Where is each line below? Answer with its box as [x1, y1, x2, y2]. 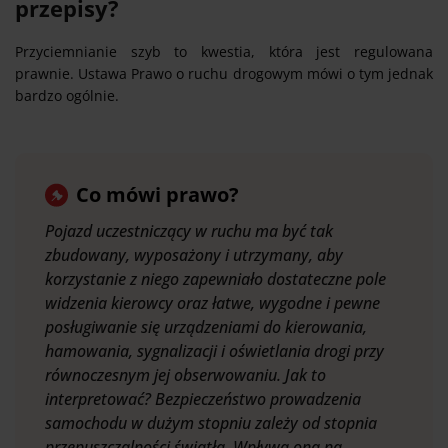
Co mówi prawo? [76, 180, 239, 208]
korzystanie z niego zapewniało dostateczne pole [45, 267, 386, 290]
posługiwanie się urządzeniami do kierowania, [45, 315, 367, 338]
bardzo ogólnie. [15, 85, 119, 105]
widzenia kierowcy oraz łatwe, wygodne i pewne [45, 291, 380, 314]
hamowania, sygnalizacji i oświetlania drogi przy [45, 339, 384, 362]
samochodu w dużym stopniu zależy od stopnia [45, 411, 377, 434]
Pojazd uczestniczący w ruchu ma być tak [45, 219, 333, 242]
